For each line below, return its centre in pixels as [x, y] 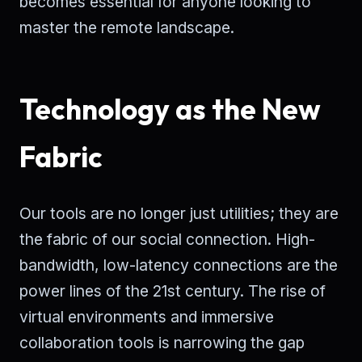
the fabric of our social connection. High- [167, 240]
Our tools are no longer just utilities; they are [179, 214]
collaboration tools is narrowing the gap [162, 343]
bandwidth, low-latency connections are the [179, 265]
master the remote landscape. [127, 28]
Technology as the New [170, 109]
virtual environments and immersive [147, 317]
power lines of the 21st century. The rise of [173, 291]
